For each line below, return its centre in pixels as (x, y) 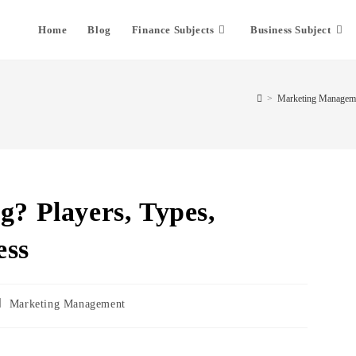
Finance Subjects (173, 30)
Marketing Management (67, 304)
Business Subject (290, 30)
